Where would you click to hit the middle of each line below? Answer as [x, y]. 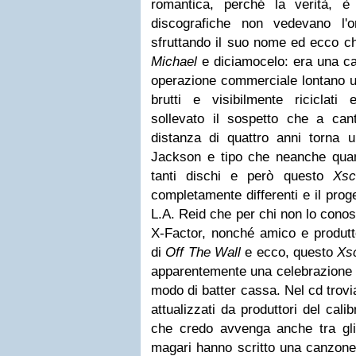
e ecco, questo [291, 252]
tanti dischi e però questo [242, 176]
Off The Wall [205, 252]
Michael [176, 62]
